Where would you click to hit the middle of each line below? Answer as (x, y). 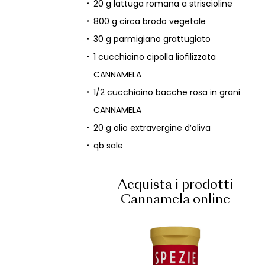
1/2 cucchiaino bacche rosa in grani (167, 92)
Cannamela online (175, 200)
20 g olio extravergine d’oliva (152, 128)
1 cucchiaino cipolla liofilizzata (155, 57)
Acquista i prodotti (175, 185)
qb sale (109, 146)
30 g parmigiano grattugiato (152, 39)
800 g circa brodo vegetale (150, 21)
